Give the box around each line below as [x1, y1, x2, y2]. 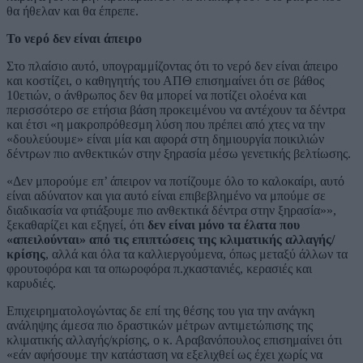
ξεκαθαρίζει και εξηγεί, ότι [6, 217, 147, 232]
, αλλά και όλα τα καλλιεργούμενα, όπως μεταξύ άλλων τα [45, 246, 348, 261]
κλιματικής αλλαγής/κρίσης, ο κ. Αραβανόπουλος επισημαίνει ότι [6, 332, 342, 347]
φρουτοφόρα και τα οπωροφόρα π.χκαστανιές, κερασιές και [6, 261, 312, 275]
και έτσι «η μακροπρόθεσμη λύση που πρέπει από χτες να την [6, 117, 325, 131]
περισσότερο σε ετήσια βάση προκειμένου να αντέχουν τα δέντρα [6, 102, 345, 117]
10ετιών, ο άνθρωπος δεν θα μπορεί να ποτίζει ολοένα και [6, 88, 306, 102]
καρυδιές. [6, 275, 56, 290]
